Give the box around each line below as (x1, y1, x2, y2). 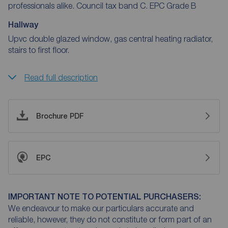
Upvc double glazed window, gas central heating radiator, (8, 34, 213, 43)
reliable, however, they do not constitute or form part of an (8, 214, 212, 224)
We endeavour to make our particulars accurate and (8, 203, 194, 213)
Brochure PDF (36, 111, 84, 120)
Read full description (24, 72, 98, 82)
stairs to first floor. (8, 45, 69, 54)
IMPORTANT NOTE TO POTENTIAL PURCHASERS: (8, 191, 201, 202)
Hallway (8, 19, 38, 30)
